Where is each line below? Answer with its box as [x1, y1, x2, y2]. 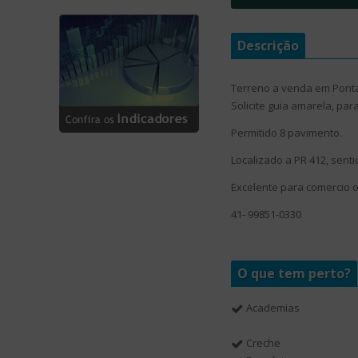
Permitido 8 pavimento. [230, 125, 342, 140]
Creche [245, 336, 280, 350]
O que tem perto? [237, 265, 351, 282]
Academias [245, 300, 300, 315]
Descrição [237, 37, 299, 54]
